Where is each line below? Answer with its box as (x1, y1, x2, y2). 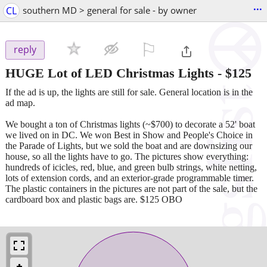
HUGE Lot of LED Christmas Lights (5, 65, 214, 80)
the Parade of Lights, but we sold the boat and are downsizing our (5, 140, 252, 151)
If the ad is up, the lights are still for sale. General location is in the (5, 86, 253, 97)
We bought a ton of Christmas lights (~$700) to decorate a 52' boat (5, 119, 255, 129)
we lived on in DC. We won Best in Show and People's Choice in (5, 129, 253, 140)
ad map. (5, 97, 35, 108)
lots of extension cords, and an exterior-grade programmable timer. (5, 172, 254, 183)
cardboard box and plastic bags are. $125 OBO (5, 194, 182, 204)
